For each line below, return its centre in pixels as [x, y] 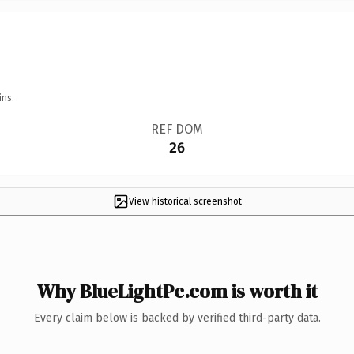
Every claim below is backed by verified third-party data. [177, 318]
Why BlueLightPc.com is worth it [177, 291]
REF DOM [177, 129]
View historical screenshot [185, 201]
